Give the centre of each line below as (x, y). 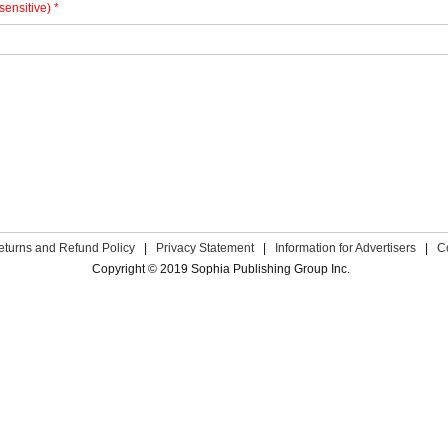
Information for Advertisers (345, 248)
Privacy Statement (205, 248)
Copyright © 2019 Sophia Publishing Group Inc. (221, 269)
